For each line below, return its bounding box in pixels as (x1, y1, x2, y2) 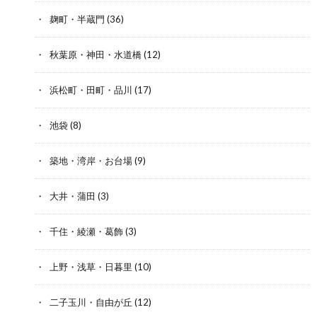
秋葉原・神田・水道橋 (50, 48, 142, 60)
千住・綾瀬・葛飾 (50, 225, 123, 237)
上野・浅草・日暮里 (50, 260, 132, 272)
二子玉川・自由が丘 (50, 296, 132, 308)
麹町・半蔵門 (50, 13, 105, 25)
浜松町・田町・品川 (50, 83, 132, 96)
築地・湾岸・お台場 (50, 154, 132, 166)
